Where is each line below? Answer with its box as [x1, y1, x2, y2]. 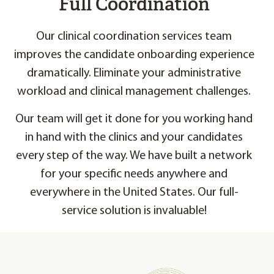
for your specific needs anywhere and [40, 168, 228, 180]
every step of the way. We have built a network [16, 149, 252, 162]
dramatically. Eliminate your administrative [27, 67, 241, 80]
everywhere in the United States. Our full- [29, 186, 239, 199]
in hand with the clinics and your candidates [25, 131, 243, 144]
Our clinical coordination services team [36, 30, 232, 43]
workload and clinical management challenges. [17, 85, 251, 98]
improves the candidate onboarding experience [13, 48, 254, 61]
